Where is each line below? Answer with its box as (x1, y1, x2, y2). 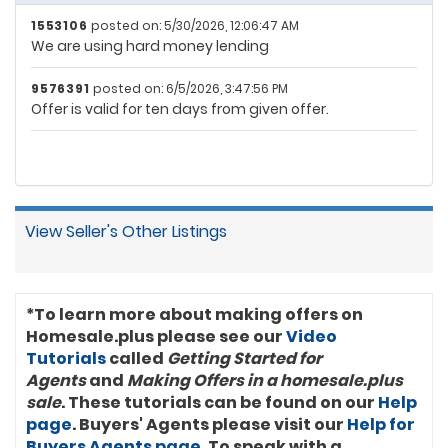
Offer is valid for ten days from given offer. (31, 98, 329, 119)
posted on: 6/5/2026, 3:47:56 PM (92, 79, 288, 97)
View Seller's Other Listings (25, 219, 227, 243)
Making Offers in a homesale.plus (127, 368, 403, 392)
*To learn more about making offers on (26, 302, 363, 326)
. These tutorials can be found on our (61, 390, 378, 414)
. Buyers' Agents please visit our (72, 412, 347, 436)
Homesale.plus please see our (26, 324, 286, 348)
